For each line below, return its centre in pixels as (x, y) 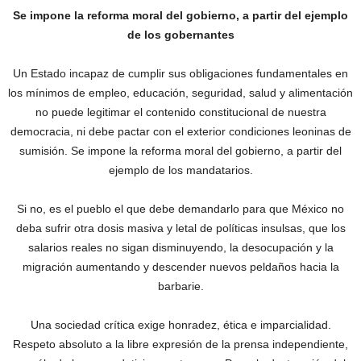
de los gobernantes (180, 35)
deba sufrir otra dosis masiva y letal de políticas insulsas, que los (180, 228)
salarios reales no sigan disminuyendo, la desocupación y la (180, 248)
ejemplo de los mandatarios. (180, 170)
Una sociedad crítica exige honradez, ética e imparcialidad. (180, 325)
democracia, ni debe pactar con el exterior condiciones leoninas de (180, 132)
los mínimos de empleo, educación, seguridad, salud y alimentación (180, 93)
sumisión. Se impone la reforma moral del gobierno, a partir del (180, 151)
